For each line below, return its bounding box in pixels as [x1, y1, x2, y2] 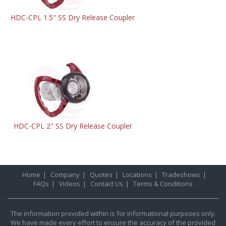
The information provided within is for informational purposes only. [10, 208, 216, 218]
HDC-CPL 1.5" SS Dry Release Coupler [11, 12, 135, 22]
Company [50, 169, 80, 179]
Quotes [90, 169, 112, 179]
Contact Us [90, 179, 123, 188]
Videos [59, 179, 80, 188]
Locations [123, 169, 152, 179]
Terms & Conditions [133, 179, 193, 188]
